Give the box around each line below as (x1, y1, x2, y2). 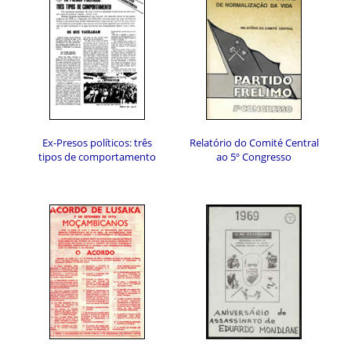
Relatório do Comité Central (189, 136, 319, 150)
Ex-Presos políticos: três (42, 136, 152, 150)
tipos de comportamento (38, 150, 156, 164)
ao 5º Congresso (216, 150, 291, 164)
